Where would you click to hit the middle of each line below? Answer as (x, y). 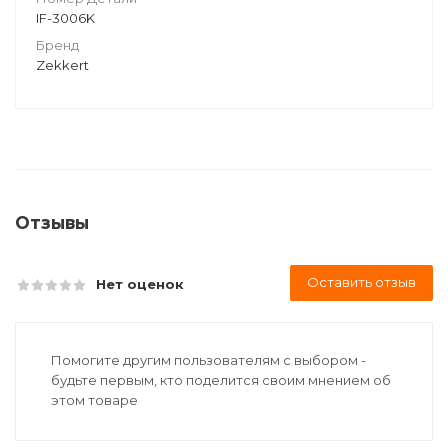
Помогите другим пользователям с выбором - (208, 360)
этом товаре (94, 400)
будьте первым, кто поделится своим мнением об (221, 380)
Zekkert (62, 65)
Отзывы (52, 222)
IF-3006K (65, 18)
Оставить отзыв (361, 282)
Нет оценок (140, 284)
